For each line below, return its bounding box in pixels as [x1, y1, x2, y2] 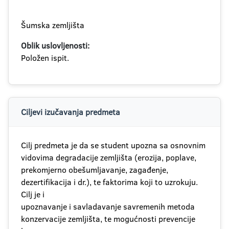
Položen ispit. [21, 52, 69, 63]
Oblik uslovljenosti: [21, 40, 89, 51]
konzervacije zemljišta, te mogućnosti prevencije [21, 213, 195, 224]
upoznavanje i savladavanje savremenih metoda [21, 201, 195, 212]
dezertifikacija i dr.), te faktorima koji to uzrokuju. [21, 176, 198, 188]
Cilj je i [21, 189, 44, 200]
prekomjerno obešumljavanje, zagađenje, [21, 164, 168, 175]
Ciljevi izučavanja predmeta [21, 106, 120, 118]
